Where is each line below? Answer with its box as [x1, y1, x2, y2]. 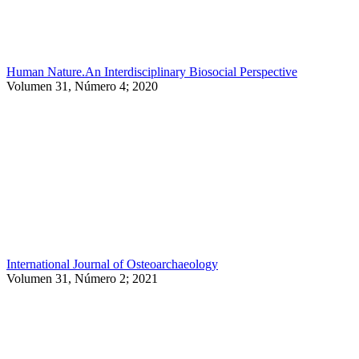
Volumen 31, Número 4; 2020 [6, 79, 158, 93]
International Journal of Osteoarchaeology [6, 256, 218, 271]
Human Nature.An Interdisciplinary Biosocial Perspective [6, 64, 297, 79]
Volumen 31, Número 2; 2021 [6, 271, 158, 285]
